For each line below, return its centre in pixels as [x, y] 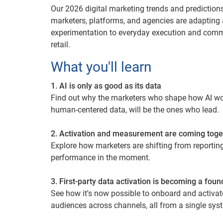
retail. [61, 45]
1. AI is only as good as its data [108, 86]
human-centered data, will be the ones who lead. [136, 110]
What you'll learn [101, 67]
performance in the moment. [101, 158]
